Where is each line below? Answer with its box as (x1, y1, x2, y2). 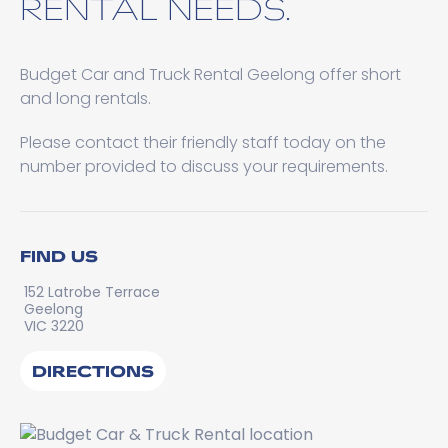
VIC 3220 (24, 316, 84, 336)
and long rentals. (20, 87, 151, 110)
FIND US (20, 245, 98, 266)
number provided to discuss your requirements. (20, 155, 388, 178)
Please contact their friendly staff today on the (20, 131, 386, 154)
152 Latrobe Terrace (24, 282, 160, 302)
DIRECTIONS (32, 360, 154, 381)
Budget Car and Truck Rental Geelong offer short (20, 63, 401, 86)
